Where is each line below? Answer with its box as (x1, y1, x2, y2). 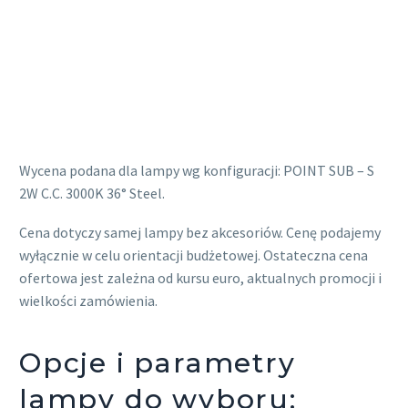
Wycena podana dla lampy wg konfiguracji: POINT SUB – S (19, 161, 374, 180)
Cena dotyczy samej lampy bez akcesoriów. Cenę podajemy (19, 222, 381, 241)
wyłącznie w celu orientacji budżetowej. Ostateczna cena (19, 245, 368, 264)
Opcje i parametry (19, 345, 296, 380)
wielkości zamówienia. (19, 291, 158, 310)
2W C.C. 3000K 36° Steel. (19, 184, 165, 203)
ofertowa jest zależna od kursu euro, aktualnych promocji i (19, 268, 382, 287)
